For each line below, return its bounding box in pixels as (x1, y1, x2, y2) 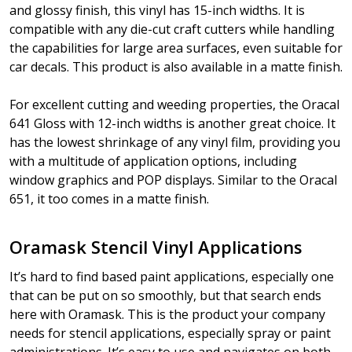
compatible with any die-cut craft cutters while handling (9, 20, 335, 38)
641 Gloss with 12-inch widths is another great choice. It (9, 115, 335, 133)
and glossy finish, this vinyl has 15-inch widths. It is (9, 2, 305, 20)
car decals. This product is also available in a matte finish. (9, 58, 343, 76)
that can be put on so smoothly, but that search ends (9, 287, 321, 305)
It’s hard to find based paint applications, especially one (9, 268, 334, 286)
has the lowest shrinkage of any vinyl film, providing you (9, 134, 340, 152)
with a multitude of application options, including (9, 152, 297, 170)
